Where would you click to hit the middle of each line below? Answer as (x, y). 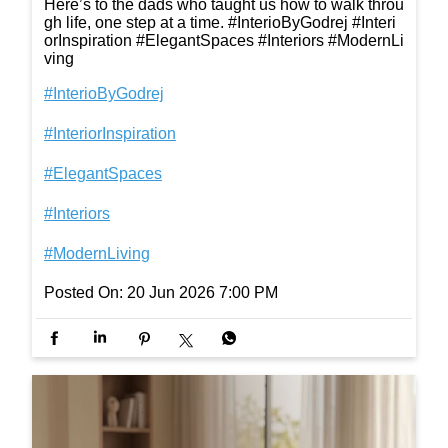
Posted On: (83, 292)
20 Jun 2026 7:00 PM (202, 292)
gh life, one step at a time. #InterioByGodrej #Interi (220, 22)
